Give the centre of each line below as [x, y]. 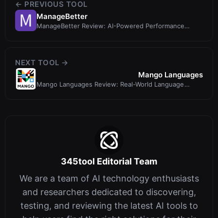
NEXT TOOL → [42, 63]
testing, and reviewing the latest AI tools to [109, 206]
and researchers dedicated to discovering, [109, 192]
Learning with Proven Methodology [90, 93]
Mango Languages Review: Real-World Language [110, 84]
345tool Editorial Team [109, 162]
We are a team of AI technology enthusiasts [109, 179]
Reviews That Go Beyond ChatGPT [89, 34]
